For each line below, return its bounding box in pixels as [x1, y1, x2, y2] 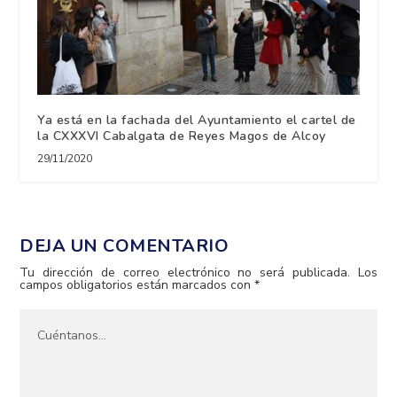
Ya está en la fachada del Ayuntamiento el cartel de [37, 111, 356, 128]
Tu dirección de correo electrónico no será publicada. [19, 263, 350, 281]
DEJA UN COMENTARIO [19, 233, 230, 258]
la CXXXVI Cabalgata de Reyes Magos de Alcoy [37, 127, 326, 144]
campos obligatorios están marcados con [19, 276, 255, 293]
